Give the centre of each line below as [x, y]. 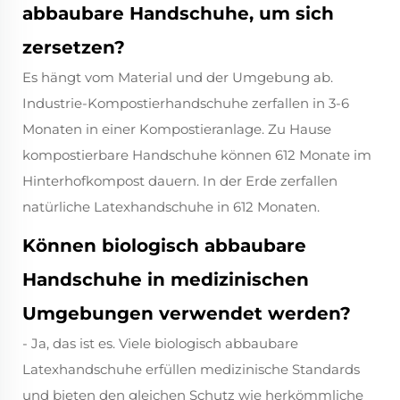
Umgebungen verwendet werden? [187, 314]
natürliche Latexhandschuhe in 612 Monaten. [171, 207]
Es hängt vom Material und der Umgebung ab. [178, 78]
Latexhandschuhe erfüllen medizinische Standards [191, 370]
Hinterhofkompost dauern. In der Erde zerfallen [180, 181]
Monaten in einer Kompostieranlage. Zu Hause [177, 129]
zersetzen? [74, 48]
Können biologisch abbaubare [164, 246]
